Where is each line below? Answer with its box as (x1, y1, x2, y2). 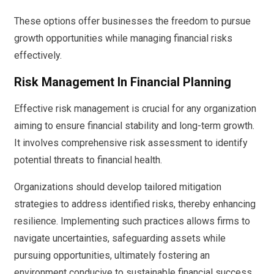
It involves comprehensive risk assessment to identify (14, 136, 248, 149)
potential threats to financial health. (14, 154, 162, 166)
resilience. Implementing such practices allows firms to (14, 215, 250, 227)
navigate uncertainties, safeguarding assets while (14, 232, 226, 244)
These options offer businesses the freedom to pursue (14, 15, 251, 27)
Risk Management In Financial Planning (14, 75, 231, 90)
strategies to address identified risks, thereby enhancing (14, 198, 256, 210)
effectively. (14, 49, 62, 61)
